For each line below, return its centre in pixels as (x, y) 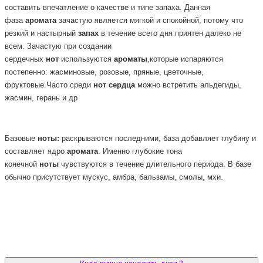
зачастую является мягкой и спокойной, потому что (150, 20)
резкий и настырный (41, 33)
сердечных (25, 59)
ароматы (131, 59)
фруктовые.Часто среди (49, 85)
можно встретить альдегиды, (188, 85)
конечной (22, 164)
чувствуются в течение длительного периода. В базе (155, 164)
